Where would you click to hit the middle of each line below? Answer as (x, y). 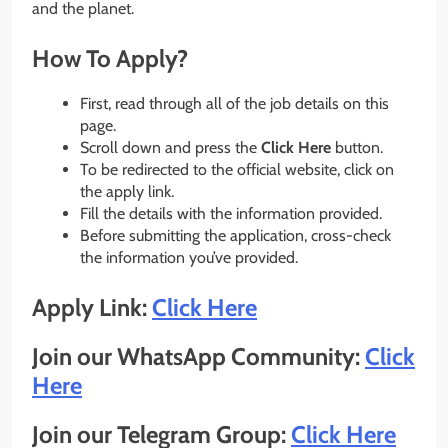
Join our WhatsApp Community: (198, 356)
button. (357, 148)
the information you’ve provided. (189, 258)
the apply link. (127, 192)
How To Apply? (110, 59)
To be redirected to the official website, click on (237, 170)
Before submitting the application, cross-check (235, 236)
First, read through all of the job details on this (234, 104)
